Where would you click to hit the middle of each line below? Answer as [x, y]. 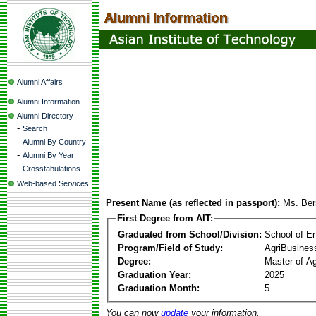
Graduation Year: [154, 274]
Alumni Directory [45, 116]
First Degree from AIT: [165, 218]
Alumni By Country [54, 142]
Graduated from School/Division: [190, 234]
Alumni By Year [48, 155]
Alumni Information [48, 102]
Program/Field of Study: [170, 248]
